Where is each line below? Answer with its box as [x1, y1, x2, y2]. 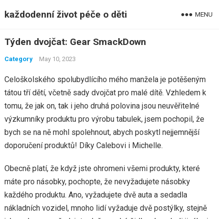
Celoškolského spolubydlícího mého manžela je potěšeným [4, 75, 206, 84]
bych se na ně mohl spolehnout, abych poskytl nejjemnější [4, 128, 199, 137]
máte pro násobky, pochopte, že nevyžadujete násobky [4, 177, 190, 186]
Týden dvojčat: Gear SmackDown [4, 36, 146, 47]
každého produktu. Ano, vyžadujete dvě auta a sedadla [4, 190, 187, 199]
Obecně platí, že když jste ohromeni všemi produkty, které [4, 164, 200, 173]
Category [4, 55, 33, 63]
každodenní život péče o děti [4, 9, 127, 20]
